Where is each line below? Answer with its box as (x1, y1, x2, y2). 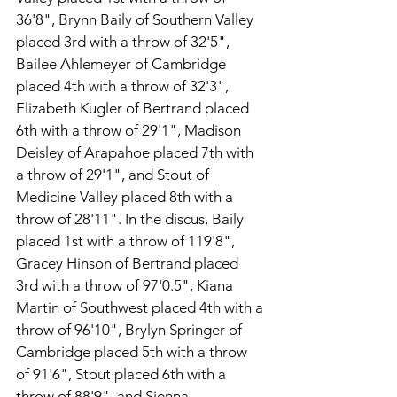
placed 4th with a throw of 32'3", (16, 77, 232, 96)
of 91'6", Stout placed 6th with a (16, 365, 230, 384)
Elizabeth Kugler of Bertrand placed (16, 99, 253, 118)
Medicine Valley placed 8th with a (16, 188, 237, 206)
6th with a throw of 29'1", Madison (16, 121, 245, 140)
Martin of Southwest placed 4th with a (16, 299, 267, 317)
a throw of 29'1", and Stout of (16, 166, 213, 184)
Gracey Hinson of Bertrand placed (16, 254, 242, 273)
